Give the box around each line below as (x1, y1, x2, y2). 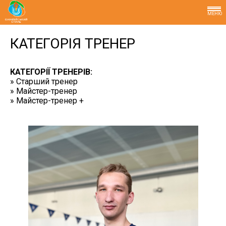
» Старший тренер (10, 77, 78, 86)
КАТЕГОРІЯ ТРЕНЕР (10, 35, 135, 52)
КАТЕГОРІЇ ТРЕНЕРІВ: (10, 67, 92, 77)
